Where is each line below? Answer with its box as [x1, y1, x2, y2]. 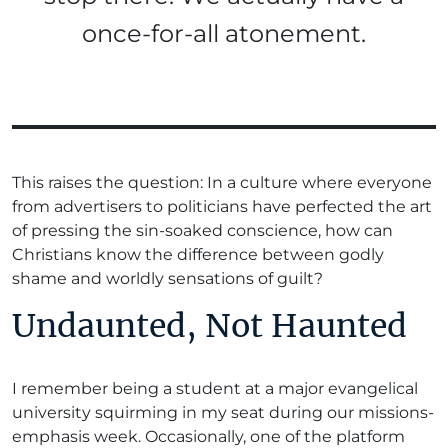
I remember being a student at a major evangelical [12, 378, 418, 398]
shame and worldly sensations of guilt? [12, 268, 323, 288]
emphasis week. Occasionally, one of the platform [12, 426, 405, 446]
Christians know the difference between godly [12, 244, 384, 264]
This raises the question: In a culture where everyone [12, 172, 432, 192]
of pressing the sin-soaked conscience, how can [12, 220, 393, 240]
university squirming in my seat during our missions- [12, 402, 434, 422]
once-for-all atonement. [82, 18, 366, 48]
